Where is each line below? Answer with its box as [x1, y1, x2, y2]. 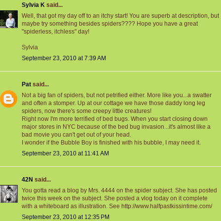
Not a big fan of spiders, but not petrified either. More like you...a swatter [22, 92, 212, 99]
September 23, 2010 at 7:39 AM [22, 55, 106, 62]
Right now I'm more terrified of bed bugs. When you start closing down [22, 115, 208, 123]
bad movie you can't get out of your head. [22, 131, 131, 139]
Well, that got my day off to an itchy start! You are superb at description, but [22, 12, 219, 20]
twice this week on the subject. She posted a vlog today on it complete [22, 195, 208, 202]
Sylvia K [22, 1, 45, 9]
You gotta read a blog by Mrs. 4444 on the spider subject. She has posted [22, 187, 217, 194]
